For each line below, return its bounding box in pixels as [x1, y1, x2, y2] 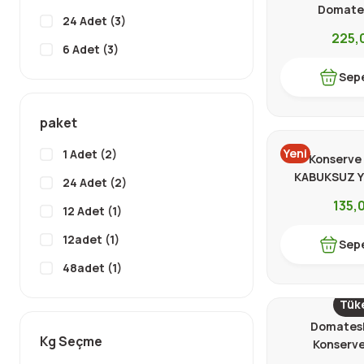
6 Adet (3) [63, 41, 119, 57]
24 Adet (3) [63, 13, 126, 28]
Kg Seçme [40, 332, 102, 350]
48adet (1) [63, 260, 122, 275]
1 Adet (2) [63, 146, 117, 162]
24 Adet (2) [63, 175, 127, 190]
